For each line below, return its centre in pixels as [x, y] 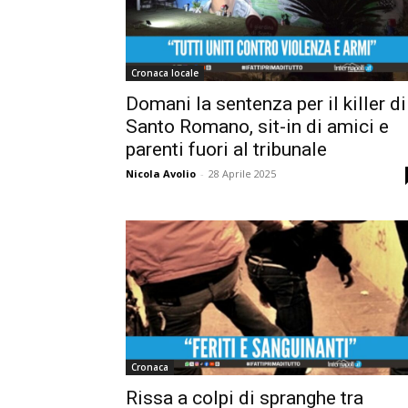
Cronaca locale [165, 73]
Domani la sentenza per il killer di [266, 104]
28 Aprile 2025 [242, 174]
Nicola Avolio [161, 174]
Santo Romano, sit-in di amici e [257, 127]
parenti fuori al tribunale [226, 150]
